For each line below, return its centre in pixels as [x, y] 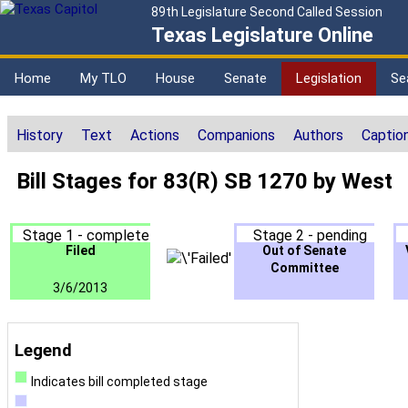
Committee [304, 268]
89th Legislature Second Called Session [267, 12]
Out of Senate [304, 251]
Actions [155, 136]
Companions [236, 136]
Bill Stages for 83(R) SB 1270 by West [204, 182]
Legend [43, 351]
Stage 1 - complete [86, 236]
